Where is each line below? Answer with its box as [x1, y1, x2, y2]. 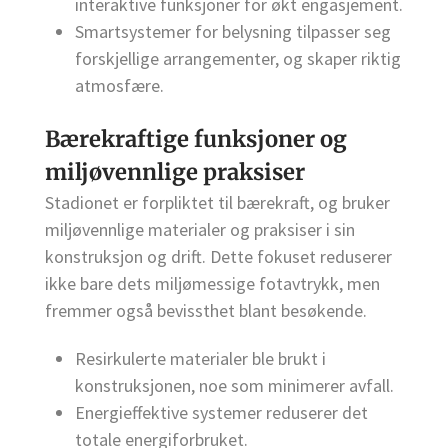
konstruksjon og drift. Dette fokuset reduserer [45, 244, 392, 268]
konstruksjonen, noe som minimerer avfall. [75, 373, 394, 397]
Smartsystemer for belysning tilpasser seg [75, 19, 391, 43]
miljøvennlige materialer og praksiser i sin [45, 217, 355, 241]
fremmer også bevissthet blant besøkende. [45, 298, 367, 322]
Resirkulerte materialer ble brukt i [75, 346, 326, 370]
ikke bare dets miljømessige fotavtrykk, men [45, 271, 380, 295]
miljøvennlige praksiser [45, 157, 305, 186]
